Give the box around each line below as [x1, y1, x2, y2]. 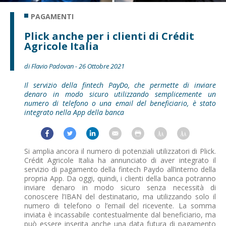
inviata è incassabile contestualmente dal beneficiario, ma [24, 210, 216, 220]
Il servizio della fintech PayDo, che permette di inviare [24, 80, 216, 90]
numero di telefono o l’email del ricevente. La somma [24, 201, 216, 211]
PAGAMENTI [31, 12, 74, 22]
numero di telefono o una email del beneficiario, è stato [24, 98, 216, 108]
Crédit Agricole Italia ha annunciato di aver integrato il [24, 155, 216, 165]
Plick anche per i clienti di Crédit [24, 29, 194, 43]
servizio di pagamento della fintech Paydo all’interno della [24, 164, 216, 175]
